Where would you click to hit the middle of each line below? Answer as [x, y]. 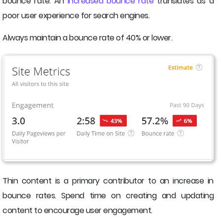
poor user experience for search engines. [76, 16]
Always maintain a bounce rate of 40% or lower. [87, 38]
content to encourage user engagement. [77, 210]
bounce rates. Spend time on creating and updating [108, 195]
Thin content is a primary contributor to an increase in [108, 181]
